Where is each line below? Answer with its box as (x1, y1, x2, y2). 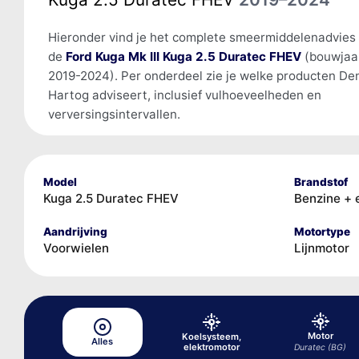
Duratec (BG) (294, 341, 347, 353)
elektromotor (183, 341, 240, 353)
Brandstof (293, 175, 348, 188)
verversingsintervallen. (47, 106, 180, 122)
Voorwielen (42, 240, 109, 256)
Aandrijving (42, 224, 107, 238)
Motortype (293, 224, 350, 238)
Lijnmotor (293, 240, 349, 256)
